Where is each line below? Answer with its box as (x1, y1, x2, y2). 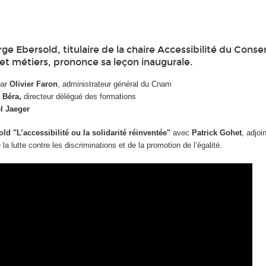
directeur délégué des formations (21, 91, 137, 101)
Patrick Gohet (192, 128, 242, 138)
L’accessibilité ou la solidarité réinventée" (17, 128, 173, 138)
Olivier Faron (9, 79, 58, 88)
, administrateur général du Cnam (58, 79, 172, 88)
